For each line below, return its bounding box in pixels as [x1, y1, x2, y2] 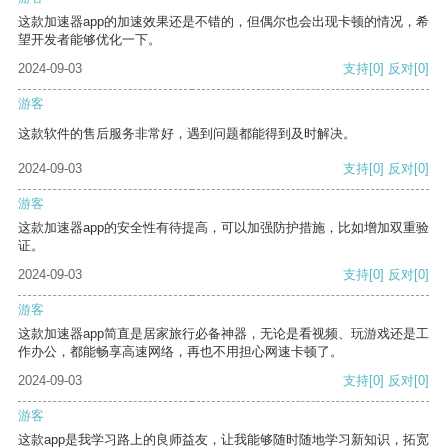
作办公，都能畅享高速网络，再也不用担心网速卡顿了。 [18, 344, 343, 360]
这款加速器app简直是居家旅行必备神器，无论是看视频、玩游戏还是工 [18, 326, 429, 342]
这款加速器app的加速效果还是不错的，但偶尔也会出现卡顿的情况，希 [18, 14, 429, 30]
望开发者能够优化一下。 [18, 32, 161, 48]
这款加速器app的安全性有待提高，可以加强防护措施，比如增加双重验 [18, 220, 429, 236]
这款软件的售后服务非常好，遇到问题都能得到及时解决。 [18, 126, 356, 142]
